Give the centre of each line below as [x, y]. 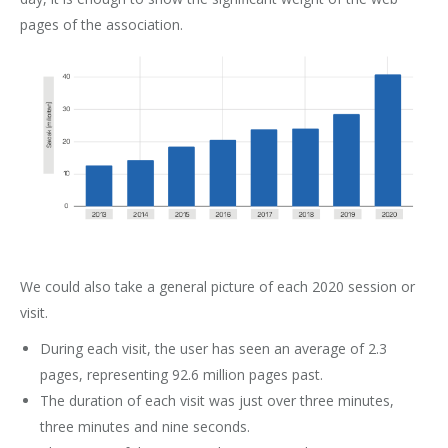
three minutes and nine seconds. [145, 426]
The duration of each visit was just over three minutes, [217, 400]
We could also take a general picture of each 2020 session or [217, 286]
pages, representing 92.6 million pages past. [181, 374]
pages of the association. [101, 24]
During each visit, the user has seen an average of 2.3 [213, 348]
